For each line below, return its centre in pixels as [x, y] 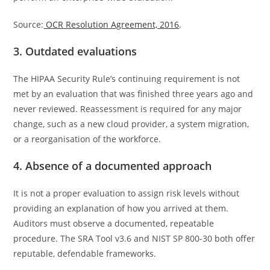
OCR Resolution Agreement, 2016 [111, 24]
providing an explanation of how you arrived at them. [121, 208]
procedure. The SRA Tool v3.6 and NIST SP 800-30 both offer [134, 238]
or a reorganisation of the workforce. [87, 139]
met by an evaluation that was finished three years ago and [133, 93]
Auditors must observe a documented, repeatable [114, 223]
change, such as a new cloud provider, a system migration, [131, 124]
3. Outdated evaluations [77, 51]
